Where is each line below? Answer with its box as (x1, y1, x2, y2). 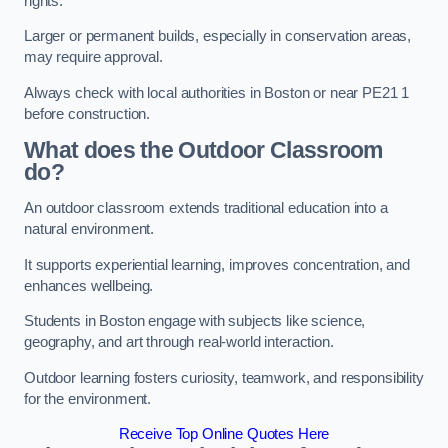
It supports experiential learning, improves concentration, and (24, 256, 410, 273)
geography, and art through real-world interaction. (24, 334, 334, 351)
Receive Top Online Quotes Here (118, 426, 330, 443)
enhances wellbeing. (24, 277, 154, 294)
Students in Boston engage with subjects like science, (24, 313, 366, 330)
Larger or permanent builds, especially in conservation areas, (24, 28, 412, 45)
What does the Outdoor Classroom (24, 137, 383, 164)
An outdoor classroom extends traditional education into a (24, 199, 388, 216)
